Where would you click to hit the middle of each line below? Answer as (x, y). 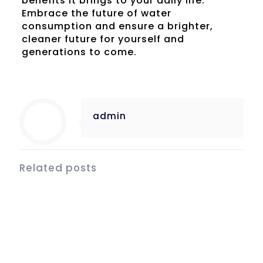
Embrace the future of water (96, 14)
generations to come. (79, 52)
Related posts (58, 168)
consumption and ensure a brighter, (117, 26)
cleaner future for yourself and (103, 39)
